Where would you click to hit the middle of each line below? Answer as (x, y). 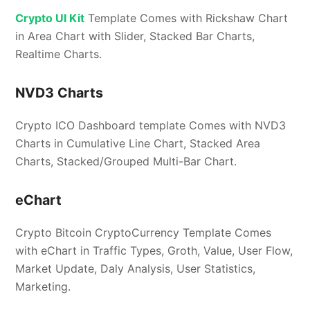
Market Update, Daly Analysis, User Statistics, (136, 269)
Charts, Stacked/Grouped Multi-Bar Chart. (126, 162)
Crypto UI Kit (50, 18)
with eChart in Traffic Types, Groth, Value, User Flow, (154, 251)
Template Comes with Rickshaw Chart (186, 18)
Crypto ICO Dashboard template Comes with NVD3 (151, 126)
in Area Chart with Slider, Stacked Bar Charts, (135, 36)
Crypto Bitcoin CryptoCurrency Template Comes (144, 233)
